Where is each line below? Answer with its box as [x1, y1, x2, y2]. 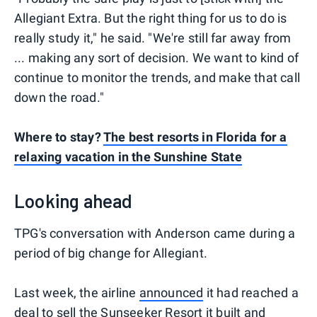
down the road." [14, 89, 104, 105]
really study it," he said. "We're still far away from [14, 30, 292, 45]
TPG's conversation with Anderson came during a [14, 225, 296, 241]
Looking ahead [14, 189, 133, 212]
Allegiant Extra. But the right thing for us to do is [14, 10, 287, 25]
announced [139, 284, 204, 300]
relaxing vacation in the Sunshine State [14, 149, 242, 164]
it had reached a [203, 284, 299, 300]
